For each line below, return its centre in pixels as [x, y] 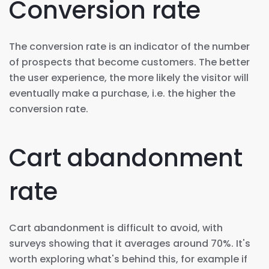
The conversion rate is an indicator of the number [129, 46]
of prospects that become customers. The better [129, 62]
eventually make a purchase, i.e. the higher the [122, 93]
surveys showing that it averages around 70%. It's [130, 243]
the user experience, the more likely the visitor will [129, 77]
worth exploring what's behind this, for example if [128, 259]
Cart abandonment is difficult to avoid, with [116, 228]
